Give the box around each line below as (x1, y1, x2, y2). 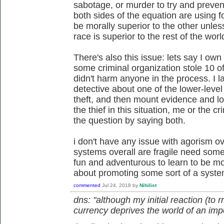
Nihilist (139, 182, 156, 188)
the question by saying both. (73, 115, 185, 125)
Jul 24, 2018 (102, 182, 131, 188)
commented (73, 182, 100, 188)
